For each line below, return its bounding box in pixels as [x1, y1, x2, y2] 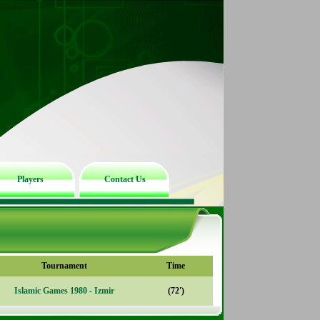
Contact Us [104, 174, 146, 184]
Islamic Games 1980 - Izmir [14, 286, 114, 296]
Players [17, 174, 44, 184]
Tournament [41, 261, 87, 271]
